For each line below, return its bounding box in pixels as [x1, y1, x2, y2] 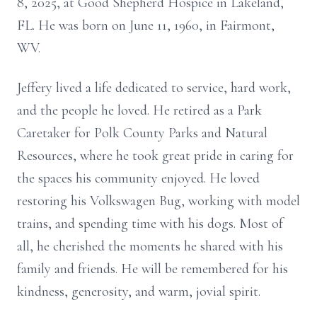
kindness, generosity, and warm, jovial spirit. [17, 283, 260, 300]
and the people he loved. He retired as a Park [17, 102, 262, 119]
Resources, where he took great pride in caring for [17, 147, 294, 164]
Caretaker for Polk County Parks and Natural [17, 125, 267, 142]
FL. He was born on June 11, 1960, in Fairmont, [17, 17, 275, 34]
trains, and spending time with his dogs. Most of [17, 215, 283, 232]
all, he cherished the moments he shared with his [17, 238, 283, 255]
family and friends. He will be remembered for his [17, 260, 288, 277]
